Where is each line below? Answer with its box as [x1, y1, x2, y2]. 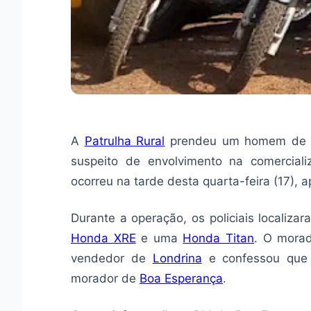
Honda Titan [183, 231, 254, 246]
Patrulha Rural [84, 134, 165, 149]
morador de [71, 271, 140, 286]
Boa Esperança [140, 271, 223, 286]
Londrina [152, 251, 202, 266]
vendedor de [71, 251, 153, 266]
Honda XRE [71, 231, 136, 246]
